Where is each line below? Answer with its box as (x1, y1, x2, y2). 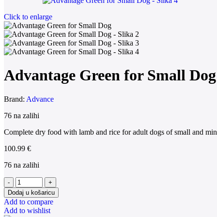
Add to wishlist (4, 206, 50, 215)
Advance (26, 94, 54, 103)
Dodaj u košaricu (8, 188, 55, 196)
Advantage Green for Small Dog (4, 66, 216, 84)
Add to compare (4, 197, 53, 206)
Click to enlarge (4, 13, 52, 21)
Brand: (4, 94, 26, 103)
